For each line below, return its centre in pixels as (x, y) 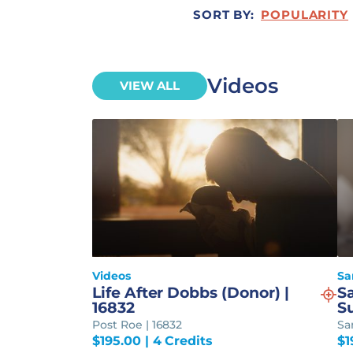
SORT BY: (224, 15)
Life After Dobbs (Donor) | (191, 292)
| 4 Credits (176, 340)
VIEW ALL (150, 86)
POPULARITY (305, 15)
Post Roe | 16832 (137, 324)
